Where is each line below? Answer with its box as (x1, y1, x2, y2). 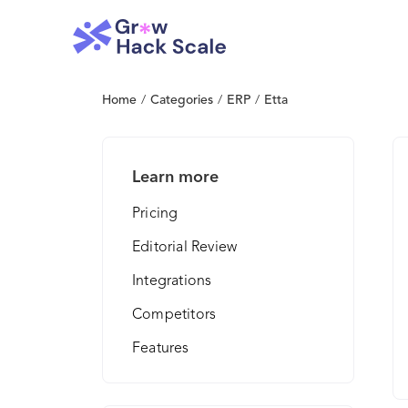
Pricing (132, 207, 178, 221)
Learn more (132, 169, 219, 186)
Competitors (132, 308, 217, 322)
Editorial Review (132, 240, 238, 255)
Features (132, 342, 189, 356)
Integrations (132, 274, 212, 289)
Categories (150, 94, 213, 107)
